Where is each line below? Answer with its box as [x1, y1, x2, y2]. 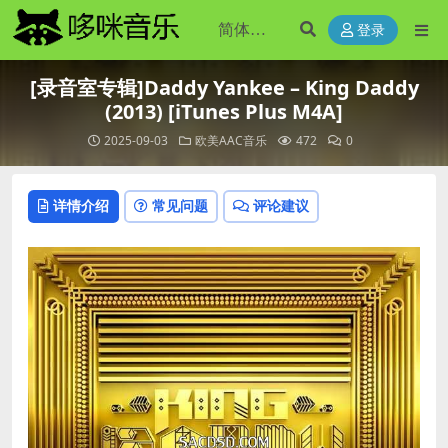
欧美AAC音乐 [194, 132, 267, 149]
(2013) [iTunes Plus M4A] [105, 98, 343, 125]
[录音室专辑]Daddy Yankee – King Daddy [29, 74, 419, 101]
